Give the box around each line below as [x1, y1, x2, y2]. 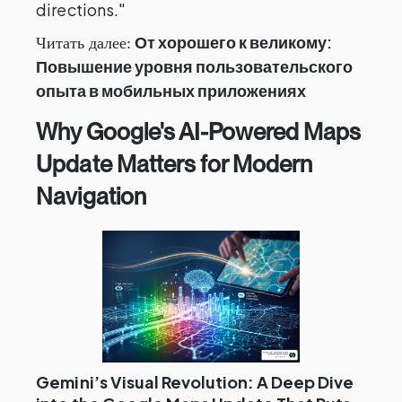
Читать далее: [36, 34, 132, 52]
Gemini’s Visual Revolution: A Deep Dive [36, 371, 354, 392]
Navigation [36, 182, 146, 210]
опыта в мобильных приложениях [36, 80, 307, 100]
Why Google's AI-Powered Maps [36, 118, 362, 145]
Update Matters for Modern [36, 150, 313, 178]
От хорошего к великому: [135, 31, 333, 52]
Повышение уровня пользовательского [36, 56, 354, 76]
